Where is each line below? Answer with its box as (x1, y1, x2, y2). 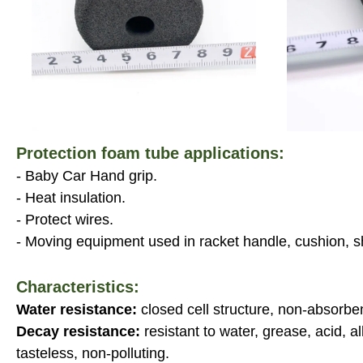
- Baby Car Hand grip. (16, 167, 157, 184)
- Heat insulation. (16, 189, 126, 206)
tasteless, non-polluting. (16, 344, 173, 361)
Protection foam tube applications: (16, 143, 284, 162)
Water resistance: (16, 301, 141, 318)
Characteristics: (16, 277, 144, 296)
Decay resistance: (16, 322, 144, 340)
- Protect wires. (16, 211, 113, 228)
